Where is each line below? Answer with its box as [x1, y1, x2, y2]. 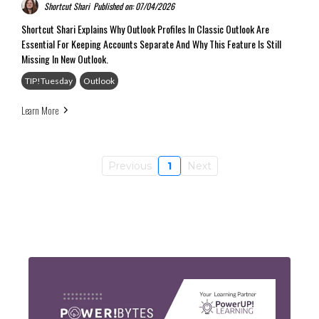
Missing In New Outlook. [21, 51, 108, 66]
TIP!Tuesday [25, 75, 73, 86]
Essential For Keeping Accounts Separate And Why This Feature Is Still [21, 36, 281, 51]
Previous [108, 159, 152, 172]
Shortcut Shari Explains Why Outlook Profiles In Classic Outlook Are [21, 21, 269, 36]
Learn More [21, 103, 58, 117]
